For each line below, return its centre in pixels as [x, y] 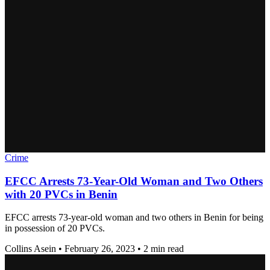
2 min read [164, 249]
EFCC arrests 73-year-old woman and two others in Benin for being [134, 218]
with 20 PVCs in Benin [61, 194]
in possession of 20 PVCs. [55, 228]
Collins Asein [30, 249]
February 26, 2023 [100, 249]
